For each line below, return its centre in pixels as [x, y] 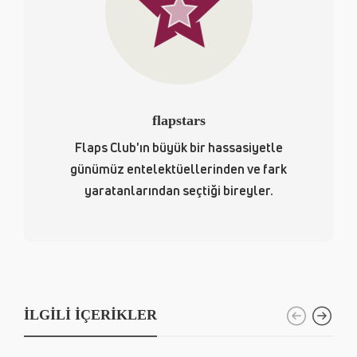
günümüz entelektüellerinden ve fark [178, 169]
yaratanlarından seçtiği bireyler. [178, 190]
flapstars [178, 120]
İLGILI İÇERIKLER [90, 314]
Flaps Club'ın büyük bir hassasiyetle [178, 147]
